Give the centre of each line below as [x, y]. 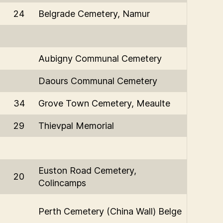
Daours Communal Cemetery [98, 81]
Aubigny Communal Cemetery [100, 58]
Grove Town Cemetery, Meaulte [104, 103]
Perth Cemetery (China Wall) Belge [110, 211]
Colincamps [62, 183]
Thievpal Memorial [76, 125]
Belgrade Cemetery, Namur [94, 13]
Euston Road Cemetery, [87, 170]
